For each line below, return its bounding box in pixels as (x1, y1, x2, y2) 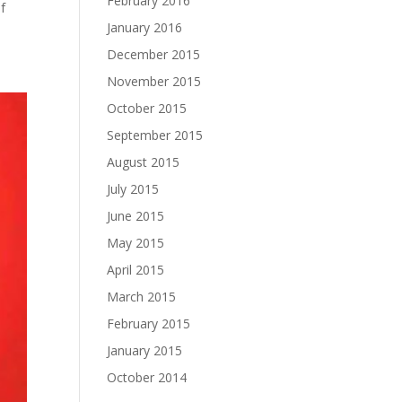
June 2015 (107, 207, 165, 224)
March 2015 (107, 288, 177, 305)
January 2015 (107, 342, 183, 359)
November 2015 (107, 73, 202, 90)
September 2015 (107, 127, 204, 144)
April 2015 (107, 261, 165, 278)
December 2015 (107, 46, 201, 63)
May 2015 (107, 234, 165, 251)
